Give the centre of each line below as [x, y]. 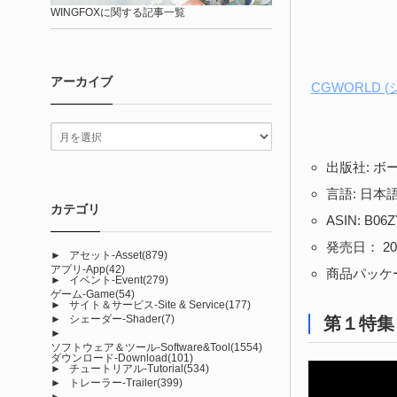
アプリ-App [78, 269]
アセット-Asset [105, 255]
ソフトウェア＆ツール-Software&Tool [140, 347]
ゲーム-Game [83, 294]
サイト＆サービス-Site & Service [147, 304]
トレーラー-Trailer [113, 382]
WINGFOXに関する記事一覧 [118, 12]
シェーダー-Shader [115, 319]
